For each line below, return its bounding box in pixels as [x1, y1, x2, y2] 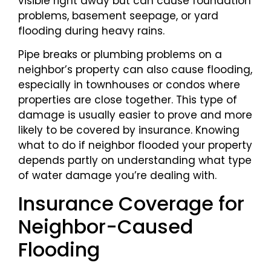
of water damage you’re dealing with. [18, 168, 217, 183]
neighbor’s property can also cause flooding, [18, 62, 252, 77]
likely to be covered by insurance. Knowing [18, 123, 240, 138]
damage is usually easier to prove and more [18, 108, 252, 123]
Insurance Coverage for [18, 189, 244, 217]
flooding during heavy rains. [18, 24, 165, 39]
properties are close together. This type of [18, 93, 237, 108]
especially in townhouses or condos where [18, 77, 240, 93]
